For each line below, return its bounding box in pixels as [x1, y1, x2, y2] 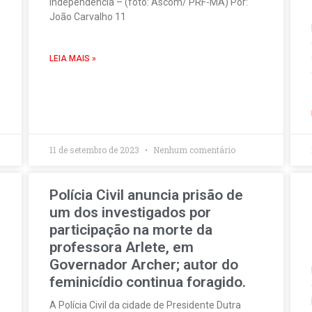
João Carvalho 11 [49, 11, 126, 22]
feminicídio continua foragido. [49, 274, 246, 290]
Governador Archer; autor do [49, 256, 238, 273]
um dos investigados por [49, 204, 211, 221]
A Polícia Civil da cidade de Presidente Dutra [49, 299, 241, 311]
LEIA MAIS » [49, 54, 96, 63]
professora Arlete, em [49, 239, 194, 256]
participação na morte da [49, 221, 212, 238]
